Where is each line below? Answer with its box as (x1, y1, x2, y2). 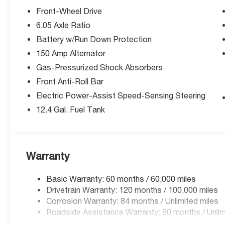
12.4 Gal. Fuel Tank (36, 104, 105, 114)
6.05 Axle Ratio (36, 20, 91, 30)
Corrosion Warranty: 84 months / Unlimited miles (46, 196, 219, 205)
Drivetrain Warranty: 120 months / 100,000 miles (46, 185, 218, 194)
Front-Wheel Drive (36, 6, 102, 16)
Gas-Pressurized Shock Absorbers (36, 62, 163, 72)
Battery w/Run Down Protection (36, 34, 152, 44)
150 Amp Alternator (36, 48, 106, 58)
